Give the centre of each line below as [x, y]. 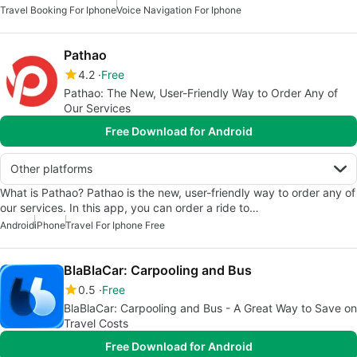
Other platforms [51, 169]
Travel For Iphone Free [115, 226]
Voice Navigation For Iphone [179, 10]
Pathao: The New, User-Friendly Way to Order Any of [201, 93]
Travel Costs [96, 324]
